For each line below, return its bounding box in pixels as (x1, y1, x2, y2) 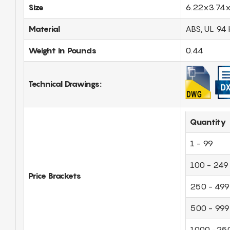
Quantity (190, 116, 226, 127)
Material (28, 23, 60, 34)
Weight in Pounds (28, 45, 97, 55)
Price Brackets (28, 170, 81, 181)
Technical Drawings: (28, 78, 102, 89)
